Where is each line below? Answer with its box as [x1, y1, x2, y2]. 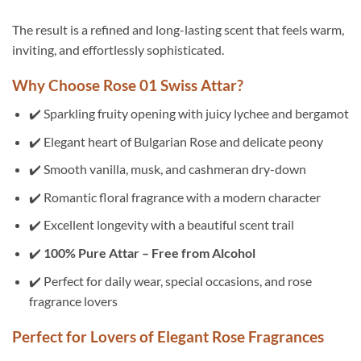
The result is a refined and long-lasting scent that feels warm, [12, 21, 344, 37]
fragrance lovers [28, 293, 118, 309]
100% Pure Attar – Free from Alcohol [43, 244, 255, 260]
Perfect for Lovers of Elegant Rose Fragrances [12, 327, 324, 346]
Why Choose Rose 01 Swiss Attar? [12, 76, 243, 95]
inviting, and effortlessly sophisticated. [12, 41, 224, 57]
